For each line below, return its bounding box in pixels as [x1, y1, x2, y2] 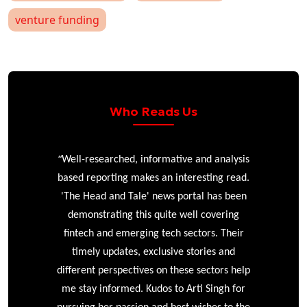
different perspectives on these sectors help [57, 265, 250, 276]
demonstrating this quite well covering [68, 209, 239, 221]
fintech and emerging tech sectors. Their [63, 228, 244, 239]
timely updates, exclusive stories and [72, 246, 235, 258]
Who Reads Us [110, 103, 197, 119]
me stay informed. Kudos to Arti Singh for [62, 283, 245, 295]
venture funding [15, 12, 99, 27]
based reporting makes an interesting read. [58, 172, 249, 184]
